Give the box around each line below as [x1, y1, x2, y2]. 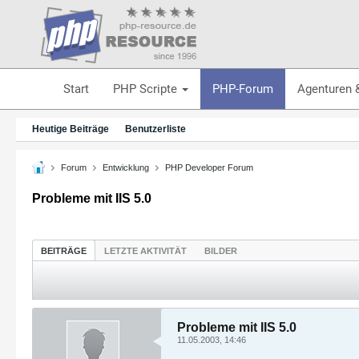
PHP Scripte [112, 81, 180, 96]
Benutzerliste [125, 123, 186, 135]
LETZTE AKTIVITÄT [104, 245, 187, 256]
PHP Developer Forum [165, 162, 253, 172]
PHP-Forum [212, 81, 273, 96]
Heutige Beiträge [32, 123, 109, 135]
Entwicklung [103, 162, 149, 172]
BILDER [204, 245, 237, 256]
